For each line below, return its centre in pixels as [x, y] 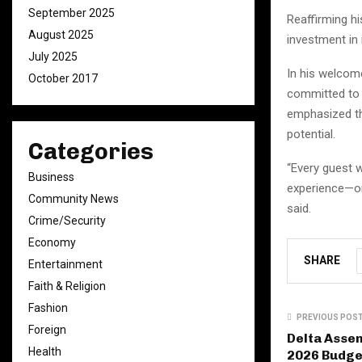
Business [51, 177]
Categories [91, 152]
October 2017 [63, 78]
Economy [52, 242]
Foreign [47, 330]
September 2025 [72, 13]
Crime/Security [67, 221]
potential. [311, 135]
